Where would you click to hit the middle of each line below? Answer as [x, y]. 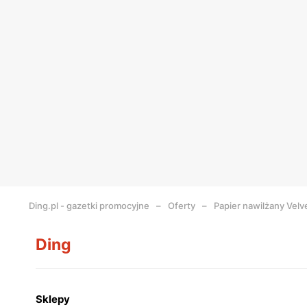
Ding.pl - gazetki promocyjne [89, 206]
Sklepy [53, 299]
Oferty [182, 206]
